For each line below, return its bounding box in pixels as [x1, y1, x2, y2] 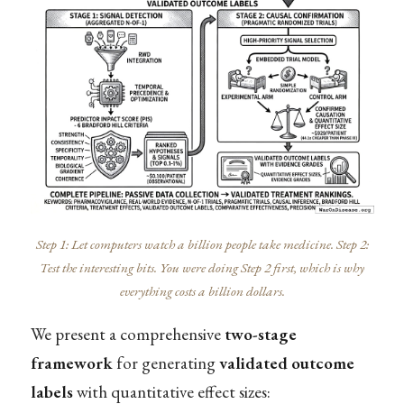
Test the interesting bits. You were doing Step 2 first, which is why [40, 258, 364, 277]
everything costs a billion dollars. [119, 281, 285, 300]
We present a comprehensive [30, 322, 225, 345]
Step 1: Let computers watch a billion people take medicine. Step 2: [35, 234, 369, 253]
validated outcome [218, 351, 354, 374]
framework [30, 351, 113, 374]
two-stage [224, 322, 297, 345]
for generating [112, 351, 219, 374]
